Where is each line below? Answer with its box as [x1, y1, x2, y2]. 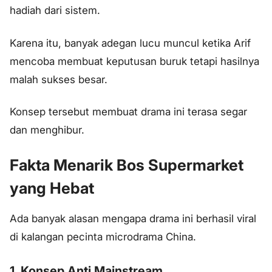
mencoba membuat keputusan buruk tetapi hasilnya [10, 55, 259, 67]
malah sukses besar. [10, 73, 107, 86]
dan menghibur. [10, 124, 84, 137]
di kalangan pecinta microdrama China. [10, 231, 196, 243]
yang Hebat [10, 178, 94, 198]
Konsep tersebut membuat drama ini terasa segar [10, 106, 247, 118]
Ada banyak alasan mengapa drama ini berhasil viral [10, 212, 256, 225]
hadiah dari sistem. [10, 4, 100, 16]
